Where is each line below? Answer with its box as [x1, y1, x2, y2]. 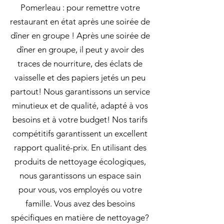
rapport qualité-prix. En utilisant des [13, 142, 146, 152]
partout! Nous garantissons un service [10, 86, 150, 96]
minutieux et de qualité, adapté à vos [12, 100, 148, 110]
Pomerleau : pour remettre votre [20, 2, 140, 12]
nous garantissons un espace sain [19, 170, 141, 180]
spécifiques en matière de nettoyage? [11, 212, 149, 222]
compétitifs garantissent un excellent [12, 128, 147, 138]
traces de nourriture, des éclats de [17, 58, 142, 68]
